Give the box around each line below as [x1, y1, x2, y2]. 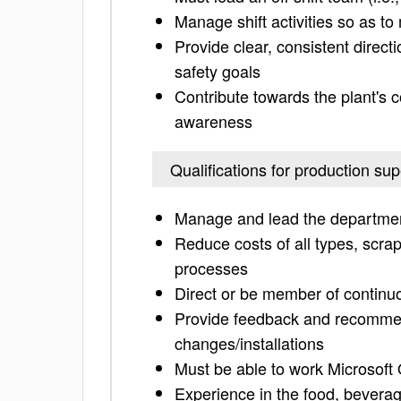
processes [175, 256, 248, 279]
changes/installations [175, 331, 324, 354]
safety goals [175, 59, 260, 82]
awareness [175, 109, 252, 132]
